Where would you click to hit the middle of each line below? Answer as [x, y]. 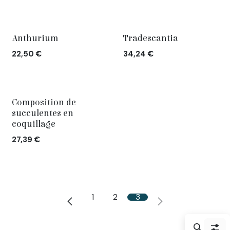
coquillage [34, 124]
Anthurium [35, 39]
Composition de [44, 103]
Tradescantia [150, 39]
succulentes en [43, 113]
